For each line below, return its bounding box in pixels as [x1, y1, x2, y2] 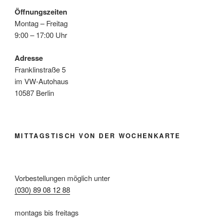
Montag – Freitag [15, 18, 68, 29]
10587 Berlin [15, 87, 54, 98]
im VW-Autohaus [15, 75, 69, 86]
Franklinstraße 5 [15, 64, 66, 74]
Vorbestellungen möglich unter [15, 173, 110, 183]
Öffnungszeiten [15, 6, 67, 18]
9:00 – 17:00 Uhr [15, 30, 67, 40]
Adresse [15, 52, 43, 63]
